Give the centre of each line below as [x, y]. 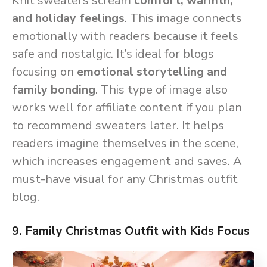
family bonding [54, 90]
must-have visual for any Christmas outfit [125, 179]
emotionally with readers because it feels [125, 36]
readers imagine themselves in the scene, [125, 143]
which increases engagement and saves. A [127, 161]
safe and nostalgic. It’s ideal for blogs [113, 54]
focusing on [44, 72]
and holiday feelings [68, 18]
